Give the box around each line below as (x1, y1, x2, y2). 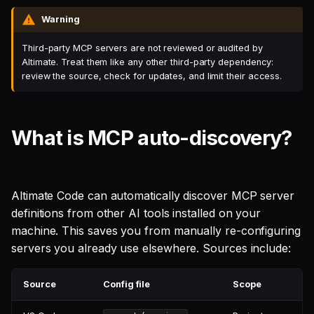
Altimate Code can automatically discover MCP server (11, 188, 294, 203)
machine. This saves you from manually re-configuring (11, 223, 301, 238)
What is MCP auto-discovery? (11, 125, 292, 150)
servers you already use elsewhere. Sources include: (11, 240, 291, 255)
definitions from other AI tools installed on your (11, 205, 261, 220)
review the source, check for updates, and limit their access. (22, 70, 282, 81)
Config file (103, 278, 151, 289)
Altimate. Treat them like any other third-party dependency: (22, 56, 274, 67)
